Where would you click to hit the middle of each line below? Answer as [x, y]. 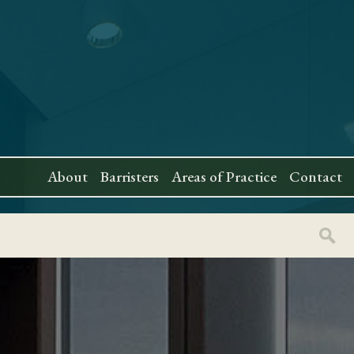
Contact [316, 177]
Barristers [130, 177]
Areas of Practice [224, 177]
